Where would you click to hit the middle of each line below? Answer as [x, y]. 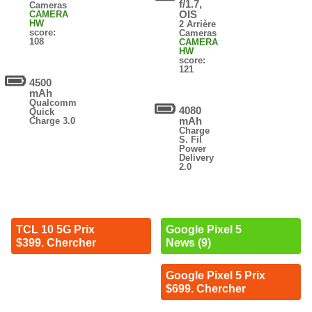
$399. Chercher [56, 243]
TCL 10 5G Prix [55, 230]
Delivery [197, 158]
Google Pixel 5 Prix [215, 276]
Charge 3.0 [53, 121]
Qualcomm [53, 103]
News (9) [188, 243]
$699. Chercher [205, 289]
